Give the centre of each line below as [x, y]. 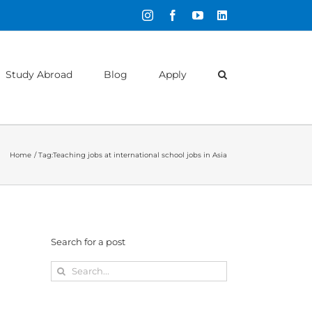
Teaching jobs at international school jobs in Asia [140, 155]
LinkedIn [247, 15]
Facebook [199, 15]
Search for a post [88, 242]
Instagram [174, 15]
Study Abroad [39, 75]
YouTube [223, 15]
